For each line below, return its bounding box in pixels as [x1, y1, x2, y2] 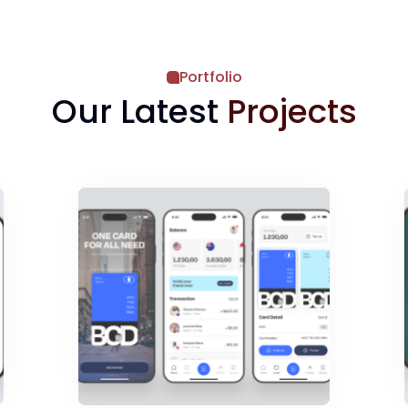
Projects [226, 88, 357, 136]
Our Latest [51, 88, 227, 136]
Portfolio [178, 66, 242, 88]
